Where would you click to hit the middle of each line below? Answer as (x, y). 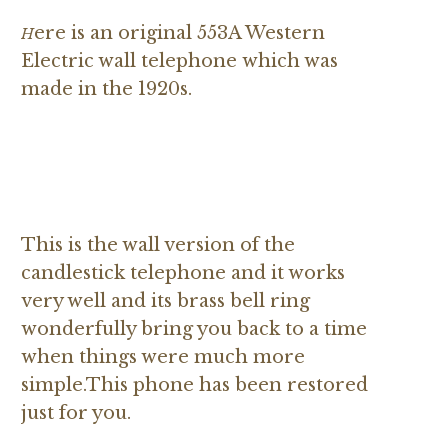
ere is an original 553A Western (179, 32)
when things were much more (163, 356)
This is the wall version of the (158, 244)
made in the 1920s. (106, 88)
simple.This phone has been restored (194, 384)
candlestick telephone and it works (183, 272)
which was (290, 60)
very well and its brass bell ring (165, 300)
